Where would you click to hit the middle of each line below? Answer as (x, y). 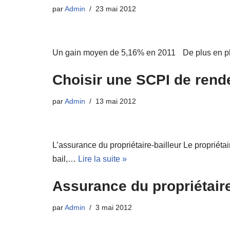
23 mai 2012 (116, 9)
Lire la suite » (102, 159)
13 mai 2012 (116, 101)
